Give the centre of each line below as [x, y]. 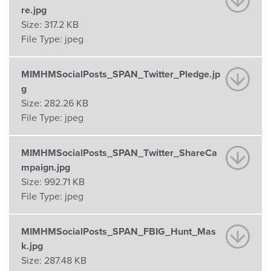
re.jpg [34, 10]
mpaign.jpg [46, 167]
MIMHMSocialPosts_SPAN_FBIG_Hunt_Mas [119, 231]
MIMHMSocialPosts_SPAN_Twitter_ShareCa [119, 153]
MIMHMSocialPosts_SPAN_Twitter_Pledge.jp [121, 74]
